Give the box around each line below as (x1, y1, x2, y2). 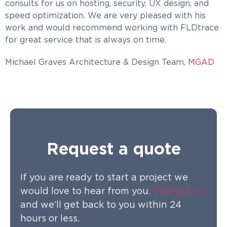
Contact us (153, 186, 204, 197)
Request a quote (46, 139, 181, 158)
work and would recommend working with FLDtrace (5, 23, 219, 32)
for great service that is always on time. (5, 35, 166, 45)
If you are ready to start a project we (20, 172, 188, 183)
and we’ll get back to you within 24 (20, 200, 181, 210)
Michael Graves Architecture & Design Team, (5, 57, 188, 67)
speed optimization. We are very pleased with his (5, 11, 206, 20)
